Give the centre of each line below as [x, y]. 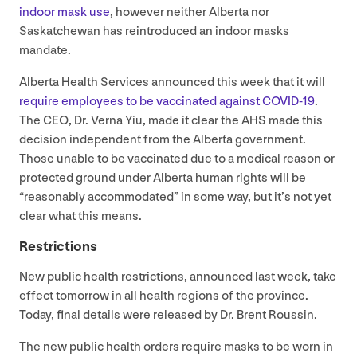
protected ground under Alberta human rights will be [164, 178]
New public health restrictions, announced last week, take [178, 277]
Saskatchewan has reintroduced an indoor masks [154, 31]
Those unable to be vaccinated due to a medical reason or [177, 159]
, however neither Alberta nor [190, 12]
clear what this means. [80, 216]
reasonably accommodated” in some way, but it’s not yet [178, 197]
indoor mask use [65, 12]
